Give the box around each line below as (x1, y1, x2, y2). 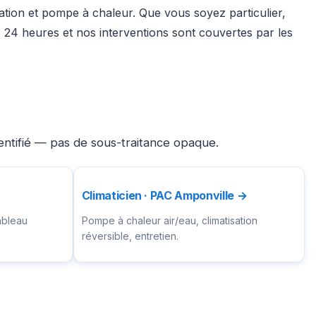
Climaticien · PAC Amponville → (81, 188, 248, 203)
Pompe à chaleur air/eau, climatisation (81, 214, 257, 227)
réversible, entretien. (81, 230, 178, 243)
